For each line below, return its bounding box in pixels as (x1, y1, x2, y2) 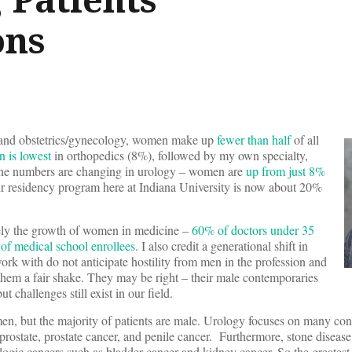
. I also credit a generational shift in (135, 237, 308, 255)
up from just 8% (246, 163, 325, 180)
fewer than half (217, 131, 291, 148)
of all (291, 131, 319, 148)
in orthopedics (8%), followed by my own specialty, (51, 147, 308, 164)
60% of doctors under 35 (192, 222, 314, 239)
